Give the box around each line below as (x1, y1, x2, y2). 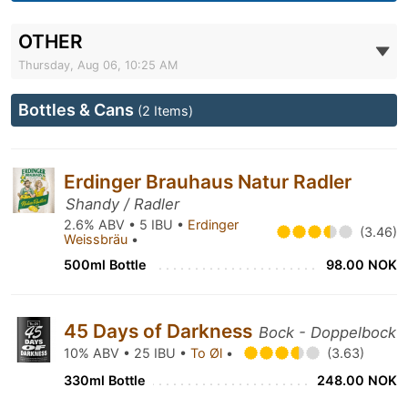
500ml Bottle (64, 257, 147, 272)
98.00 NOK (326, 257, 397, 272)
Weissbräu (64, 231, 131, 247)
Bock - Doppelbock (259, 323, 396, 342)
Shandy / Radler (66, 195, 179, 213)
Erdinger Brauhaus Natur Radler (64, 170, 352, 193)
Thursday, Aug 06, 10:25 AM (18, 58, 178, 72)
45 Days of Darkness (64, 320, 257, 342)
